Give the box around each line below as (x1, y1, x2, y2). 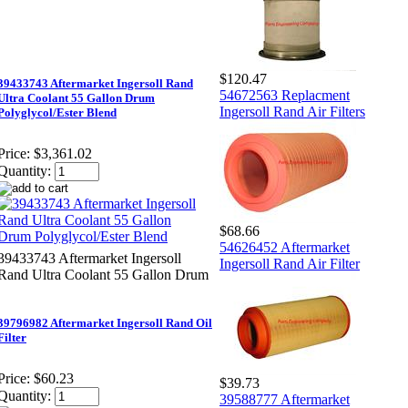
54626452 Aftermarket (219, 240, 350, 255)
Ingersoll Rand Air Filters (219, 104, 365, 119)
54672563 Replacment (219, 87, 350, 103)
